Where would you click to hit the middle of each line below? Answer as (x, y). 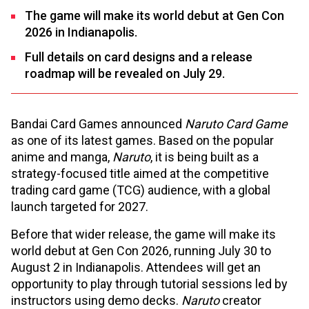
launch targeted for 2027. (80, 207)
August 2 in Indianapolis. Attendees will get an (136, 267)
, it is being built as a (205, 157)
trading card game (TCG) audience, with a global (141, 190)
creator (240, 300)
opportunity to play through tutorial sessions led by (149, 284)
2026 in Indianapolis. (81, 32)
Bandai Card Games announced (98, 124)
